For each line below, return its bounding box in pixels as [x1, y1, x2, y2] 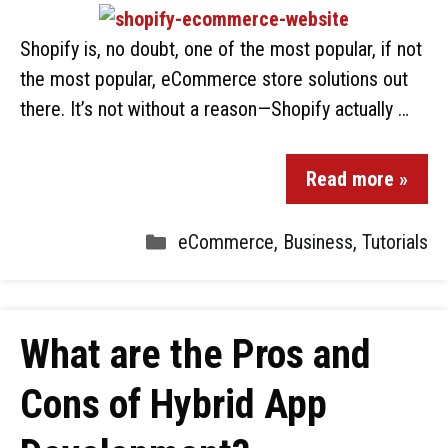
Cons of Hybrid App [20, 381, 327, 428]
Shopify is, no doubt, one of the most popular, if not [20, 37, 422, 61]
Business [283, 230, 353, 254]
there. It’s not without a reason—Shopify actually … [20, 97, 409, 121]
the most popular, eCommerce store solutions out [20, 67, 408, 91]
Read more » [306, 167, 408, 191]
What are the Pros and [20, 331, 371, 378]
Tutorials [362, 230, 428, 254]
